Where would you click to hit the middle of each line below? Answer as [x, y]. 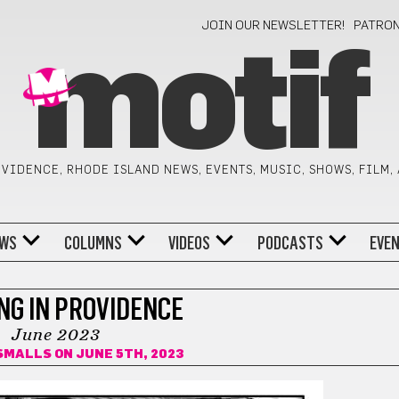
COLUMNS [93, 243]
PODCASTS [290, 243]
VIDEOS [190, 243]
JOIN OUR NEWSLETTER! [274, 26]
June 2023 [56, 335]
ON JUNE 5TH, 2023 [118, 354]
